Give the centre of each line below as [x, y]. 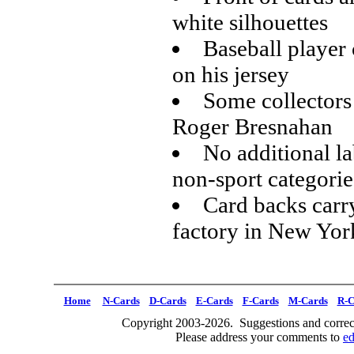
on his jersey [231, 74]
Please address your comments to [259, 337]
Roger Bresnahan [252, 126]
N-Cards [121, 301]
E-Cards [214, 301]
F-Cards [260, 301]
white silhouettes [250, 22]
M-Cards [308, 301]
